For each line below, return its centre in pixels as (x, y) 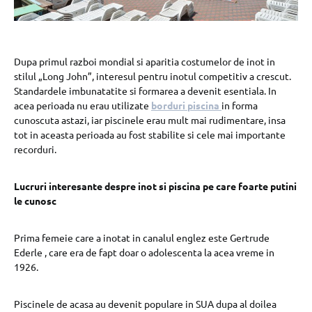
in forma (240, 105)
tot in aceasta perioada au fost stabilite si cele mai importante (150, 134)
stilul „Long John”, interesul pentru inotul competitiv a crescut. (153, 76)
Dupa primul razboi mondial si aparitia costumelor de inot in (145, 61)
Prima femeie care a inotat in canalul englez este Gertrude (142, 237)
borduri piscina (185, 105)
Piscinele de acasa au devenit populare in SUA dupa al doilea (145, 303)
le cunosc (35, 200)
